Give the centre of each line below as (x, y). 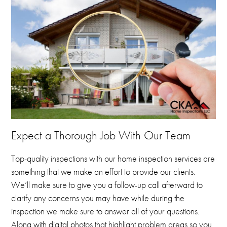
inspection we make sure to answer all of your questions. (106, 211)
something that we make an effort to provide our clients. (104, 172)
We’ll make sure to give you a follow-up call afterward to (107, 185)
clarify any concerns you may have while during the (98, 198)
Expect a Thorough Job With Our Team (101, 135)
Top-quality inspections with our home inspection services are (113, 158)
